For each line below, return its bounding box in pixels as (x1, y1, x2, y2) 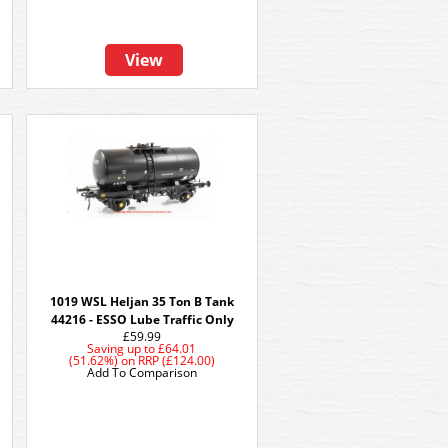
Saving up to (87, 340, 156, 357)
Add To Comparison (87, 364, 197, 381)
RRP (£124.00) (138, 352, 215, 369)
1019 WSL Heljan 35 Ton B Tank (50, 293, 234, 310)
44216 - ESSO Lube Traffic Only (50, 311, 234, 328)
